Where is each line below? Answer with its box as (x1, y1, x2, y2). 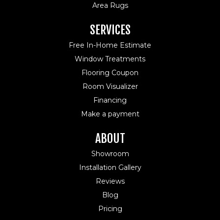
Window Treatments (75, 55, 145, 64)
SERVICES (89, 23, 131, 38)
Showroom (91, 149, 129, 159)
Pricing (98, 204, 122, 214)
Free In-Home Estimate (69, 41, 151, 50)
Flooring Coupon (82, 68, 138, 78)
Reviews (95, 177, 125, 186)
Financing (93, 96, 127, 105)
